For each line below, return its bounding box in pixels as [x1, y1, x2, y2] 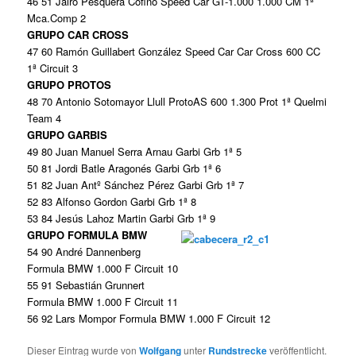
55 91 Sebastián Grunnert [27, 277, 145, 293]
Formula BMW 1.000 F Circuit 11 [27, 294, 179, 310]
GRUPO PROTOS [27, 77, 112, 93]
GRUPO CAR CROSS [27, 27, 130, 43]
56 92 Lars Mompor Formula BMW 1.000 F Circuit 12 [27, 311, 271, 327]
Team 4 [27, 110, 62, 126]
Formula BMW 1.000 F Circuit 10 [27, 261, 179, 277]
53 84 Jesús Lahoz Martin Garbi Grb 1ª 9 [27, 211, 216, 226]
